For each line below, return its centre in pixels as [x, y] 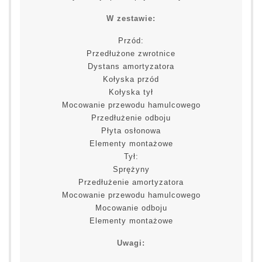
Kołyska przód [131, 80]
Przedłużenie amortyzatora [131, 182]
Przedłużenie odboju [131, 118]
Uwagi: [131, 243]
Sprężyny [131, 170]
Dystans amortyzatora [131, 67]
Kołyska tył [131, 92]
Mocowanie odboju [131, 208]
